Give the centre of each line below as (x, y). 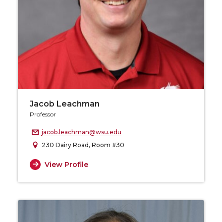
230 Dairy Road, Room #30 (83, 145)
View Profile (66, 164)
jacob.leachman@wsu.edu (82, 132)
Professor (43, 114)
